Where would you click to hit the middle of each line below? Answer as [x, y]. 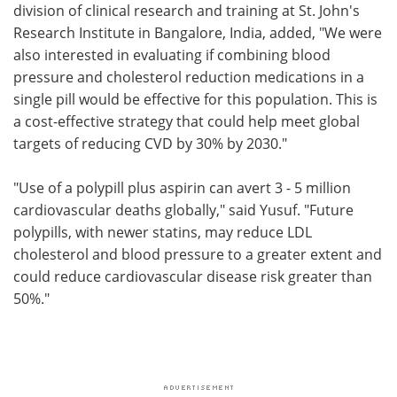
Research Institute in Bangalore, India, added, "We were [198, 32]
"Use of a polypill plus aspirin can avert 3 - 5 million [182, 187]
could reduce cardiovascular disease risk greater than [193, 276]
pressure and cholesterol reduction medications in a [189, 77]
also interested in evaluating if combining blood [172, 54]
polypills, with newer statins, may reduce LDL [163, 232]
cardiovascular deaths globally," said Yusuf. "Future [183, 210]
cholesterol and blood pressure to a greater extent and [198, 254]
